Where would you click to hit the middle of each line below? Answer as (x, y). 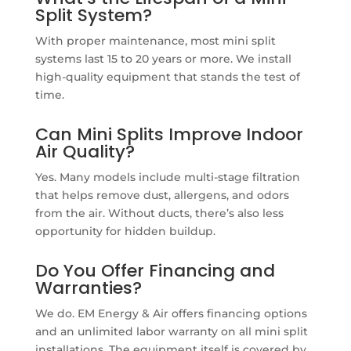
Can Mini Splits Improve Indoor (169, 134)
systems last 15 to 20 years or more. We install (163, 58)
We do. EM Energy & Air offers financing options (171, 313)
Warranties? (88, 288)
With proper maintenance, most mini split (155, 40)
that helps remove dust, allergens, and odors (162, 195)
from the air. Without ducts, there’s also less (159, 213)
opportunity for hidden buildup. (125, 231)
